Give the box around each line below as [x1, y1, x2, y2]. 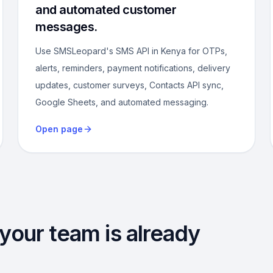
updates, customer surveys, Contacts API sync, [35, 80, 224, 90]
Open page [35, 124, 83, 134]
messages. [35, 19, 97, 34]
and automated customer [35, 2, 177, 17]
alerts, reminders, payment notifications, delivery [35, 63, 231, 73]
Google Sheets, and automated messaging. [35, 97, 209, 107]
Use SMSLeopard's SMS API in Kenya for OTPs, [35, 46, 228, 56]
